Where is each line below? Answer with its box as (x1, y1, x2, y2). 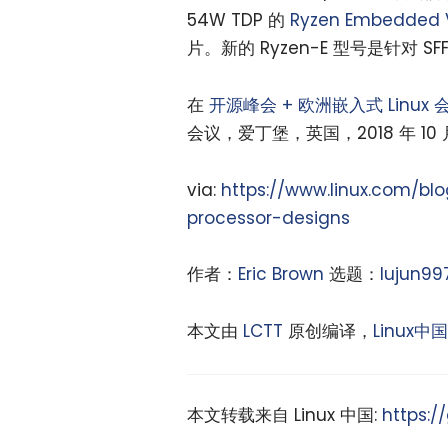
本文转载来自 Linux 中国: (187, 402, 382, 427)
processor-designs (187, 205, 350, 230)
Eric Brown (238, 262, 324, 287)
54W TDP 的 (187, 7, 290, 32)
